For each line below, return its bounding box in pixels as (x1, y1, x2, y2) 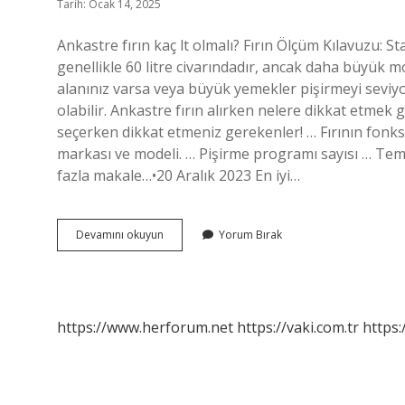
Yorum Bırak (219, 227, 282, 242)
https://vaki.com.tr (237, 317, 359, 337)
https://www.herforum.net (57, 317, 233, 337)
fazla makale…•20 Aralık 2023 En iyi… (57, 165, 300, 185)
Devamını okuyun (76, 227, 164, 242)
